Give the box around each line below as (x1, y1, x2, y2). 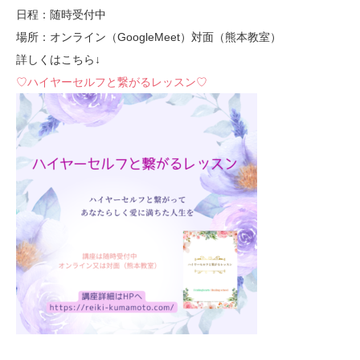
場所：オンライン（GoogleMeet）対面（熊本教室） (16, 31, 281, 43)
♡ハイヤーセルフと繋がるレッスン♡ (16, 76, 207, 88)
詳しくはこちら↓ (16, 53, 100, 66)
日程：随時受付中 (16, 8, 106, 21)
